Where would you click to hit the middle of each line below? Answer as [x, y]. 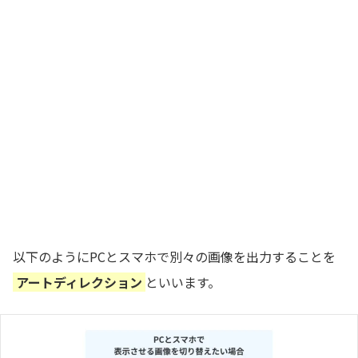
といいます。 [183, 282]
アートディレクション [79, 282]
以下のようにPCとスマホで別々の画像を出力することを [174, 257]
